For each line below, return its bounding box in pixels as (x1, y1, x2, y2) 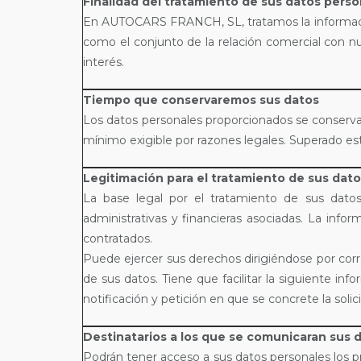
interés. (83, 55, 124, 69)
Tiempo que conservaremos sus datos (83, 93, 319, 107)
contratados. (83, 231, 152, 246)
